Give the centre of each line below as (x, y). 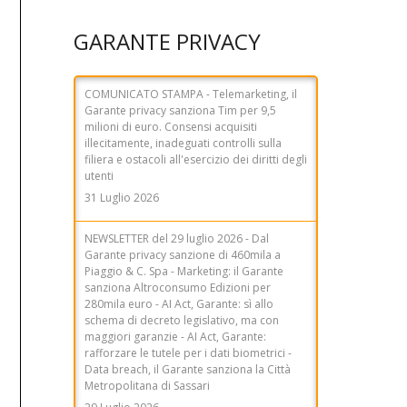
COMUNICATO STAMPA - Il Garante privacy (194, 303)
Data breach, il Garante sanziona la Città (188, 224)
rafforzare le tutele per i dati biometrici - (188, 208)
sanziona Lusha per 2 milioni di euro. (179, 320)
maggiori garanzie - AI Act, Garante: (175, 192)
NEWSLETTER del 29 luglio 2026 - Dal (177, 94)
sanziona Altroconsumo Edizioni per (178, 143)
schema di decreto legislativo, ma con (182, 175)
